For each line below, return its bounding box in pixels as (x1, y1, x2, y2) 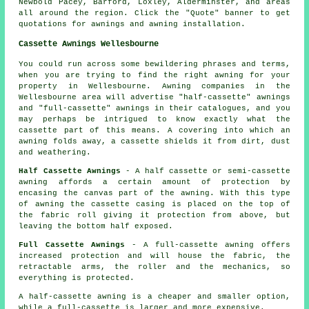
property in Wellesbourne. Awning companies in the (19, 82, 290, 91)
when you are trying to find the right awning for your (19, 71, 290, 80)
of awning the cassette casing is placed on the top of (19, 200, 290, 209)
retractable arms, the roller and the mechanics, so (19, 263, 290, 272)
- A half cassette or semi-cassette (120, 167, 290, 176)
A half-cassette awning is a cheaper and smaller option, (19, 292, 290, 301)
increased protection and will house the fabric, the (19, 252, 290, 261)
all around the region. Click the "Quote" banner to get (19, 9, 290, 18)
